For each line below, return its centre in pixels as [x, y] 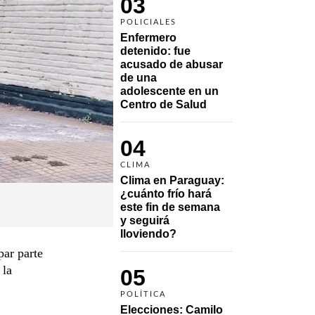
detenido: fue [155, 51]
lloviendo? [148, 233]
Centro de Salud [163, 104]
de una [139, 77]
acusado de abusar [172, 64]
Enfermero [148, 37]
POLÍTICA [143, 294]
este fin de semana [170, 207]
